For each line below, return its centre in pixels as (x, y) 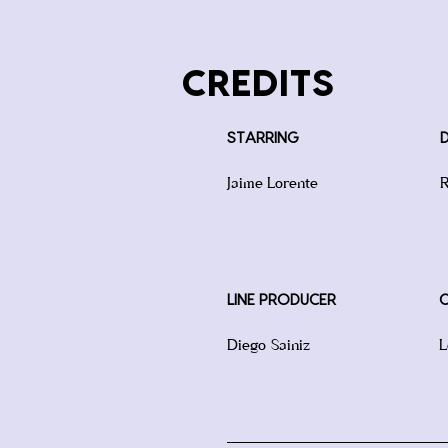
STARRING (263, 138)
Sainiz (290, 344)
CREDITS (257, 84)
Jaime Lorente (272, 182)
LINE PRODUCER (281, 300)
